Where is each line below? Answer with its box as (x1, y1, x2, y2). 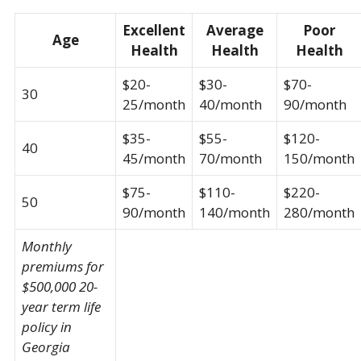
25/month (122, 95, 185, 114)
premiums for (22, 257, 104, 276)
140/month (199, 203, 270, 222)
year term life (22, 297, 101, 317)
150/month (284, 149, 355, 168)
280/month (284, 203, 355, 222)
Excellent (122, 21, 185, 40)
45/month (122, 149, 185, 168)
